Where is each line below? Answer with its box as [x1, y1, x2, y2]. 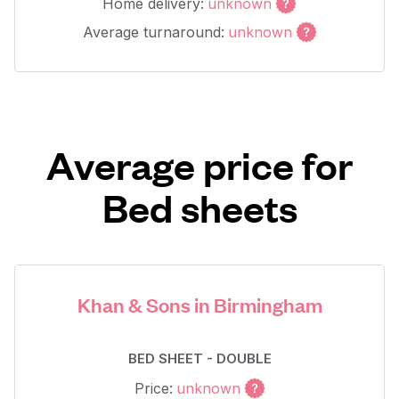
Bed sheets [102, 183, 297, 232]
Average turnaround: [82, 23, 224, 41]
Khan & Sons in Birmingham [77, 291, 322, 317]
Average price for [46, 140, 353, 189]
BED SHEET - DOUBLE [127, 350, 272, 367]
